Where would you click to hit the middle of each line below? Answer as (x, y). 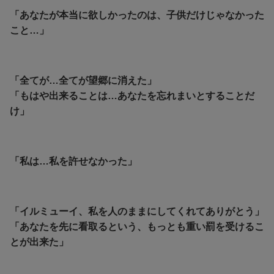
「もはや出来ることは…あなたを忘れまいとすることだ (132, 95)
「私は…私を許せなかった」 (73, 161)
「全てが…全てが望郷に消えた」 (83, 80)
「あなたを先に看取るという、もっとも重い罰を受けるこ (137, 226)
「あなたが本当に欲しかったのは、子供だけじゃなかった (137, 15)
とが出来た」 (39, 242)
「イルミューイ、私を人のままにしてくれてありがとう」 (137, 211)
